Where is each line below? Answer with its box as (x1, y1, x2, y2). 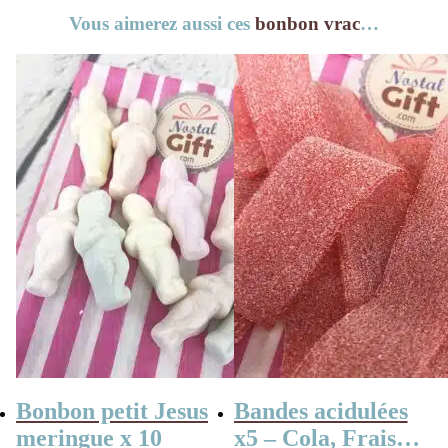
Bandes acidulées (233, 397, 408, 424)
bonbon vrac (255, 13, 360, 35)
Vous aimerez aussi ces (69, 13, 255, 35)
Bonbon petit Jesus (16, 397, 208, 424)
